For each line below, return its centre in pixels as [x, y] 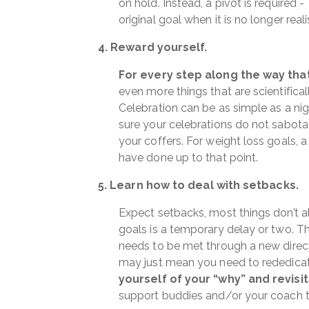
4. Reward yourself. [153, 47]
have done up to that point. [189, 158]
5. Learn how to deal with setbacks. [198, 185]
